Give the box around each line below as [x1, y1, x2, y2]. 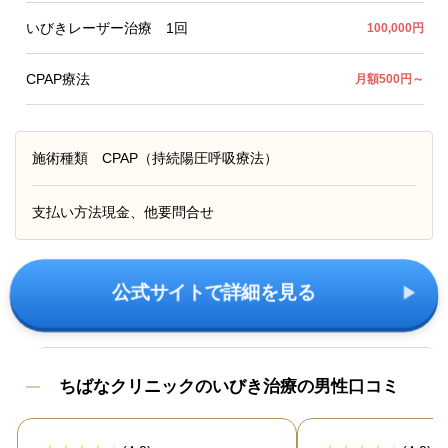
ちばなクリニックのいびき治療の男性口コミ [59, 377, 399, 397]
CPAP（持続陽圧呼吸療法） [102, 150, 278, 167]
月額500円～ [355, 71, 424, 86]
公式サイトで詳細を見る [112, 283, 316, 304]
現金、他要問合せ [102, 204, 214, 221]
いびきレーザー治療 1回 [26, 20, 188, 37]
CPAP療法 [26, 71, 90, 88]
